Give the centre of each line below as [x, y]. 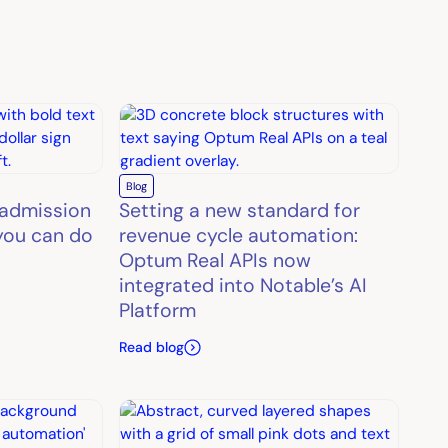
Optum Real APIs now [214, 261]
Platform [157, 311]
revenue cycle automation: [238, 236]
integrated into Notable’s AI [242, 286]
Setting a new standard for [239, 211]
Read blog [151, 346]
